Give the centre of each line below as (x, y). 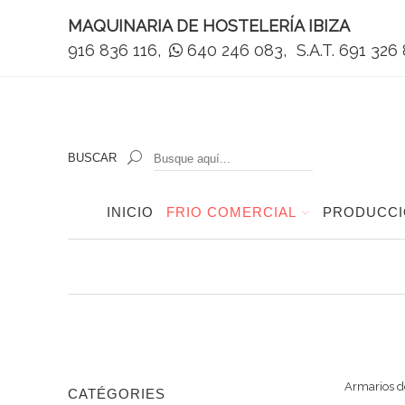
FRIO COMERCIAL (231, 212)
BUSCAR (92, 158)
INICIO (130, 212)
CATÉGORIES (116, 394)
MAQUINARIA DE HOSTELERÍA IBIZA (208, 26)
